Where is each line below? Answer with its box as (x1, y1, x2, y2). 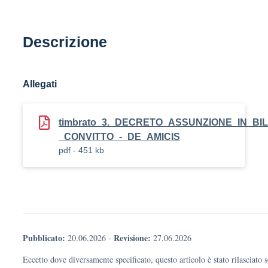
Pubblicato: (23, 232, 65, 244)
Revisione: (114, 232, 151, 244)
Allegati (23, 79, 57, 89)
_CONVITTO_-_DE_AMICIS (59, 132, 180, 142)
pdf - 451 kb (59, 145, 104, 155)
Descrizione (23, 33, 107, 50)
